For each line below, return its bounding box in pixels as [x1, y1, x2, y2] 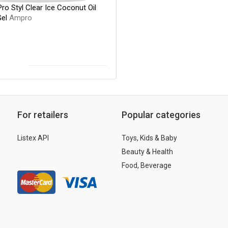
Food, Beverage [122, 161, 172, 169]
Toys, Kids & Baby [122, 133, 177, 142]
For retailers [17, 109, 68, 120]
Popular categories [122, 109, 201, 120]
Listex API [17, 133, 49, 142]
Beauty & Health [122, 147, 173, 156]
